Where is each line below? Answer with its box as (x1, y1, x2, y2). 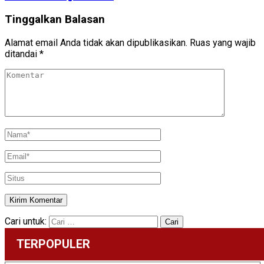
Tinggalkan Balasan (5, 13, 105, 27)
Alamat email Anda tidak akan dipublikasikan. (5, 37, 187, 48)
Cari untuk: (5, 215, 47, 227)
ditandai (5, 48, 39, 60)
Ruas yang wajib (190, 37, 256, 48)
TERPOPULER (16, 236, 90, 251)
